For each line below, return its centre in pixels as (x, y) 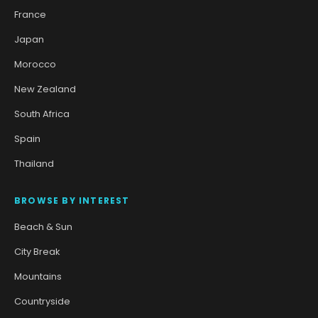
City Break (37, 251)
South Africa (42, 114)
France (30, 14)
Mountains (38, 276)
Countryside (42, 301)
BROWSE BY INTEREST (72, 200)
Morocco (35, 64)
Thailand (34, 163)
